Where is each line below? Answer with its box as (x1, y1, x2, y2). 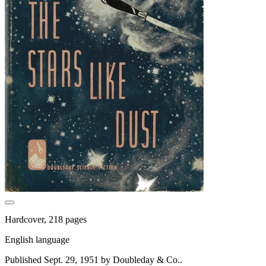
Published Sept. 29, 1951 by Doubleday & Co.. (5, 254, 182, 265)
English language (5, 234, 69, 245)
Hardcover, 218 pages (5, 214, 87, 224)
